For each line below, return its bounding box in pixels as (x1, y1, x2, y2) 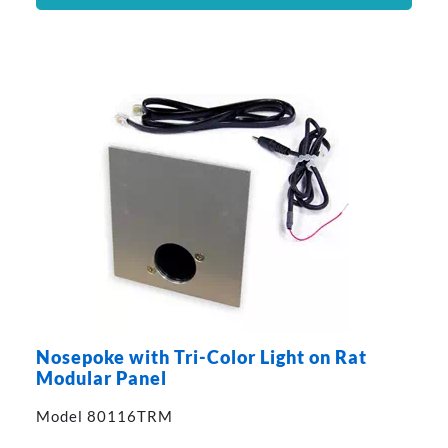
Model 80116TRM (35, 407, 173, 426)
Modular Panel (35, 368, 167, 390)
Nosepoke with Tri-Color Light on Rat (35, 347, 367, 369)
